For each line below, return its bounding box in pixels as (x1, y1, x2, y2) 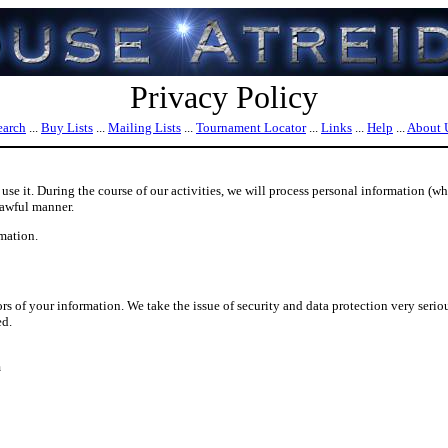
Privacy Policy (130, 79, 318, 115)
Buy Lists (41, 120, 93, 135)
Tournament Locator (196, 120, 306, 135)
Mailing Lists (108, 120, 181, 135)
